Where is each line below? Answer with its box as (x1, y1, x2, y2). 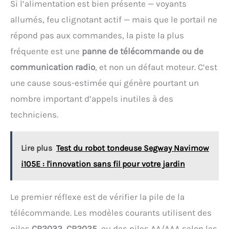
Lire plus (21, 143, 52, 153)
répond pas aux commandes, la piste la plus (10, 30, 184, 40)
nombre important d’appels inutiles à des (10, 93, 173, 104)
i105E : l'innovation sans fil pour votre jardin (21, 158, 185, 169)
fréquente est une (10, 45, 82, 56)
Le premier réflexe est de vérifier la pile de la (10, 191, 185, 202)
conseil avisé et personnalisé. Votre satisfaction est (35, 1, 193, 9)
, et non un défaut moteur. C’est (95, 61, 217, 72)
